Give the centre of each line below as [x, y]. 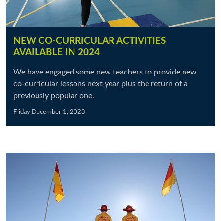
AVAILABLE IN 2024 [56, 53]
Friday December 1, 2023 [49, 112]
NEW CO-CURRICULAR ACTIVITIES [90, 41]
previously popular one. [54, 96]
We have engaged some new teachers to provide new [105, 72]
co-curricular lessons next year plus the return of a [101, 84]
